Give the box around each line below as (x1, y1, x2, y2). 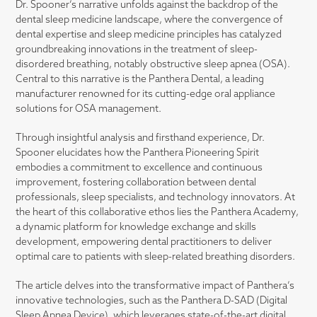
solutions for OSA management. (16, 104, 162, 115)
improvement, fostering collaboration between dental (16, 178, 257, 189)
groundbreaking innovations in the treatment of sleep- (16, 45, 258, 56)
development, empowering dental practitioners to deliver (16, 237, 272, 248)
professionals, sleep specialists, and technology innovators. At (16, 192, 296, 204)
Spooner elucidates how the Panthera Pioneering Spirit (16, 148, 260, 159)
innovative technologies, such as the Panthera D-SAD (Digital (16, 296, 288, 307)
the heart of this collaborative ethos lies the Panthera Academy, (16, 207, 299, 219)
